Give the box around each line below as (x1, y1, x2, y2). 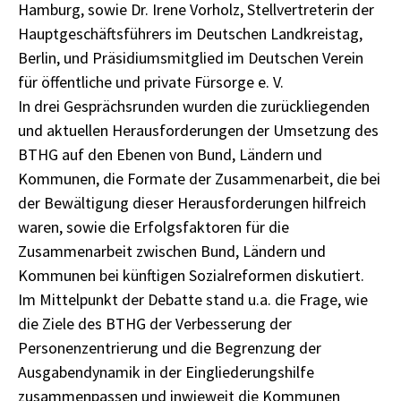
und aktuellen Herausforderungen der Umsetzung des (18, 120, 379, 141)
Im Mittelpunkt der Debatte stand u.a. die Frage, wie (18, 289, 368, 310)
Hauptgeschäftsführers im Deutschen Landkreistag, (18, 23, 363, 44)
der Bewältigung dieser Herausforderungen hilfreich (18, 192, 366, 213)
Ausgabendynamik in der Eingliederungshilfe (18, 362, 314, 382)
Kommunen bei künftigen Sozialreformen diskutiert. (18, 265, 364, 286)
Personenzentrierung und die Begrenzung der (18, 337, 321, 358)
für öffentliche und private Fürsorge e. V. (18, 72, 284, 92)
